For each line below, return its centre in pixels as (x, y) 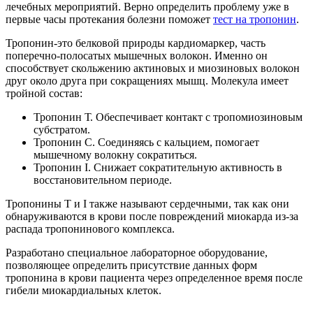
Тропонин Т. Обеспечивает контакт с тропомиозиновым (168, 117)
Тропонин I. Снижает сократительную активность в (158, 167)
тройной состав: (44, 93)
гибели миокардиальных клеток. (83, 290)
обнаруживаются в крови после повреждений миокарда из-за (152, 216)
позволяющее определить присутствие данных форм (131, 265)
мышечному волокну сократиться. (115, 154)
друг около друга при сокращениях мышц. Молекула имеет (147, 80)
